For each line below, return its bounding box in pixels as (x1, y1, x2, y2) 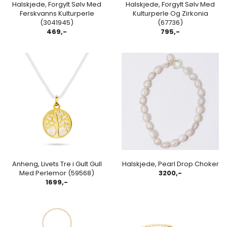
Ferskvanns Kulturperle (19, 8, 94, 18)
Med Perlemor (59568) (19, 168, 94, 178)
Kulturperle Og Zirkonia (132, 8, 208, 18)
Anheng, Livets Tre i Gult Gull (12, 159, 102, 169)
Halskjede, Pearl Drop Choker (122, 159, 219, 169)
